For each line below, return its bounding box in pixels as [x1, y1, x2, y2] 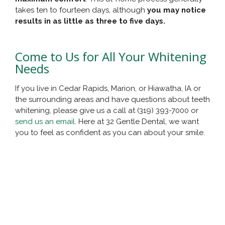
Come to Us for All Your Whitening [15, 48, 206, 65]
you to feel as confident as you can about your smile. [15, 128, 205, 138]
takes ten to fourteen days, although [15, 6, 147, 15]
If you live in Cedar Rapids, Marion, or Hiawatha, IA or [15, 84, 201, 93]
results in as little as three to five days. [15, 17, 165, 26]
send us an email [15, 117, 75, 127]
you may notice [147, 6, 206, 15]
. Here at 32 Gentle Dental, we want [75, 117, 199, 127]
